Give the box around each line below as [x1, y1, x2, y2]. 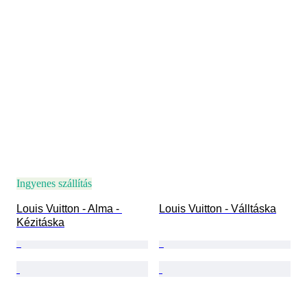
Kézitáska [16, 217, 64, 229]
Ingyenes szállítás [16, 177, 92, 190]
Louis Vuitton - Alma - [16, 203, 122, 215]
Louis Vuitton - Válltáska [159, 203, 276, 215]
